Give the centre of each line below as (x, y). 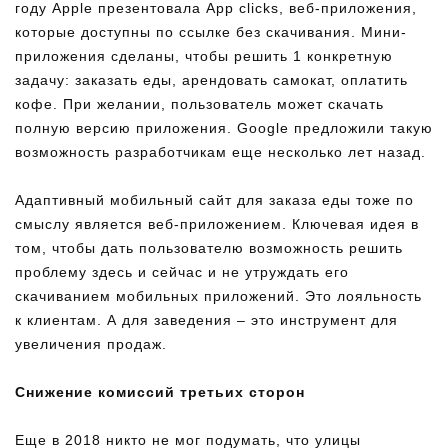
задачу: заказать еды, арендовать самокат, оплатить (211, 80)
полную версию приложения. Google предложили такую (224, 128)
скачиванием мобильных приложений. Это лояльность (218, 296)
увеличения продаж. (91, 344)
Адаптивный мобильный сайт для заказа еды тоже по (214, 200)
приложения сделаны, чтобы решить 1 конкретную (204, 56)
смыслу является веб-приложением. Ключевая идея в (217, 224)
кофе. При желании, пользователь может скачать (199, 104)
